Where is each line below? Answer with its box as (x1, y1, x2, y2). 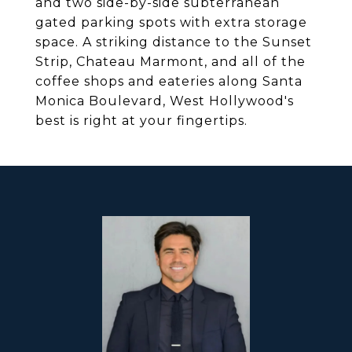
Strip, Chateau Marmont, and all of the (35, 54, 306, 69)
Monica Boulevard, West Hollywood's (35, 93, 294, 108)
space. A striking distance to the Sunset (35, 35, 312, 49)
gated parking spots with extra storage (35, 15, 307, 30)
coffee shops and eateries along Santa (35, 74, 302, 89)
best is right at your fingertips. (35, 113, 247, 128)
